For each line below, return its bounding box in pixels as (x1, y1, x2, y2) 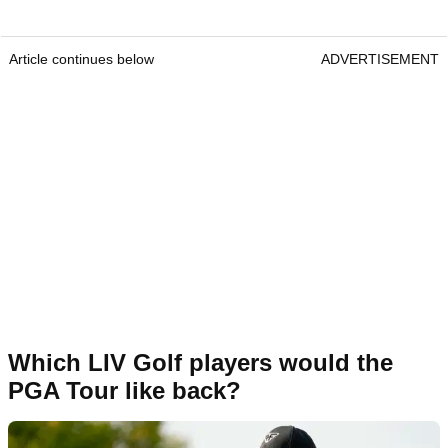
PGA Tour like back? (8, 376, 241, 404)
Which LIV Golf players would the (8, 348, 393, 376)
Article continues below (9, 50, 154, 67)
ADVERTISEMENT (321, 50, 439, 67)
